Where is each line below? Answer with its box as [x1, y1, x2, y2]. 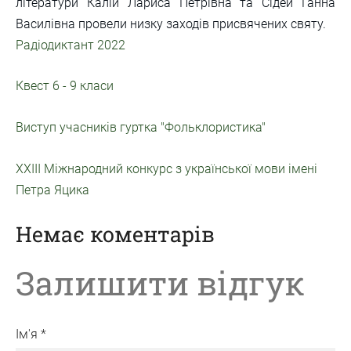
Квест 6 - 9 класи [16, 78, 114, 94]
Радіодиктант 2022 [16, 37, 125, 52]
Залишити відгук [16, 260, 305, 304]
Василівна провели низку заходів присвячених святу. [16, 16, 326, 31]
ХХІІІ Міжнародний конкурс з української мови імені [16, 161, 317, 176]
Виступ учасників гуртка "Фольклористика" [16, 119, 266, 135]
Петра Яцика [16, 182, 89, 197]
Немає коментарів [16, 220, 215, 248]
